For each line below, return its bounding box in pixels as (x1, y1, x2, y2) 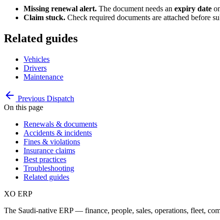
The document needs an (97, 4, 174, 13)
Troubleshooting (24, 164, 74, 172)
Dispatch (47, 94, 74, 103)
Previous (16, 94, 47, 103)
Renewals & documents (24, 119, 97, 128)
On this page (4, 103, 43, 111)
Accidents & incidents (24, 128, 92, 137)
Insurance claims (24, 146, 75, 155)
